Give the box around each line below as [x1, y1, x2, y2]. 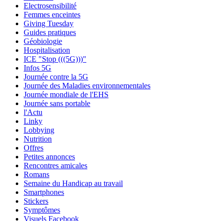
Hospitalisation [24, 45, 70, 54]
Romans [24, 170, 49, 179]
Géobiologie [24, 37, 62, 45]
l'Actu [24, 108, 42, 116]
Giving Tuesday [24, 19, 74, 28]
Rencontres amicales [24, 161, 87, 170]
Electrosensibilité [24, 1, 76, 10]
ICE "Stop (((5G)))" [24, 54, 86, 63]
